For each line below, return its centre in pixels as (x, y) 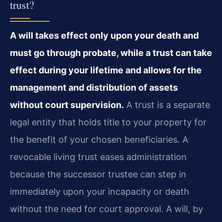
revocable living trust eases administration (98, 157)
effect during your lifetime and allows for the (106, 70)
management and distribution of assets (94, 87)
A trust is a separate (167, 105)
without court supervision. (67, 105)
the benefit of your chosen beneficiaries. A (99, 139)
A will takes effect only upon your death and (104, 35)
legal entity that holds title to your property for (108, 122)
